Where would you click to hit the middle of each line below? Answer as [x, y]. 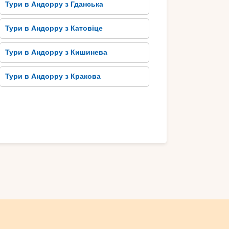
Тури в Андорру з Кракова [53, 77]
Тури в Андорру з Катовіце [54, 29]
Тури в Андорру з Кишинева [56, 53]
